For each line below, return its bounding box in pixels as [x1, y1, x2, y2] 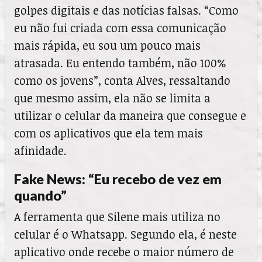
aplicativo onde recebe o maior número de [14, 244, 234, 260]
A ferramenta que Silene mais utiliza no [14, 209, 220, 225]
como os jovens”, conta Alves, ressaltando [14, 73, 230, 89]
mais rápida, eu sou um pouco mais [14, 37, 201, 54]
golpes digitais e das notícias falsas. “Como [14, 2, 239, 19]
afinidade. [14, 143, 67, 159]
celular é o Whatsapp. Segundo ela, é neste [14, 226, 237, 243]
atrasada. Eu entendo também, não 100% [14, 55, 226, 71]
